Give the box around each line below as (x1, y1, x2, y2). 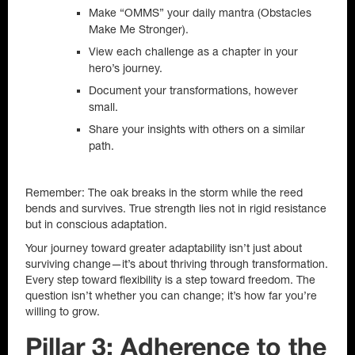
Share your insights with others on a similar (89, 123, 305, 136)
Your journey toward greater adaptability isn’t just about (25, 242, 302, 254)
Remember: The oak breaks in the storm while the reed (25, 186, 303, 199)
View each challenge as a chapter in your (89, 45, 298, 58)
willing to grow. (25, 305, 100, 318)
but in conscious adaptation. (25, 218, 167, 231)
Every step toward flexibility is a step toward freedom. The (25, 273, 315, 286)
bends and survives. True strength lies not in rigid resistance (25, 202, 326, 215)
